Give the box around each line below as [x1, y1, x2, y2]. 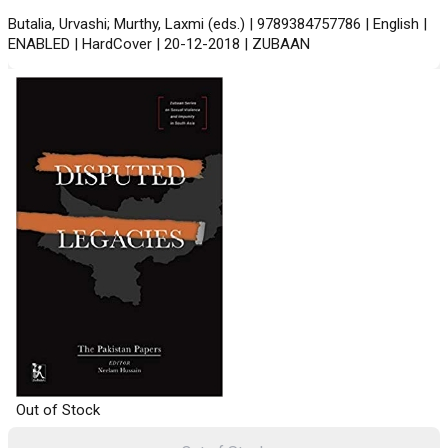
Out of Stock [16, 401, 100, 420]
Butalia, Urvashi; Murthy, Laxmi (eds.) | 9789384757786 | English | [8, 15, 427, 34]
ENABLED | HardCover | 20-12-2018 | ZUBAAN [8, 35, 310, 54]
